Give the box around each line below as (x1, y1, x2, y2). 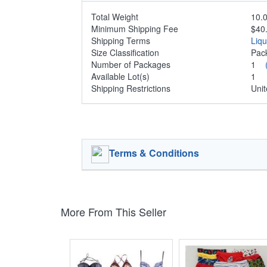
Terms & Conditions (109, 145, 199, 160)
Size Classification (91, 46, 159, 58)
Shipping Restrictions (91, 82, 170, 94)
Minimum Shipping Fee (91, 22, 178, 35)
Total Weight (91, 10, 138, 23)
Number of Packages (91, 58, 170, 70)
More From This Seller (61, 203, 166, 219)
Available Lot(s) (91, 70, 150, 82)
